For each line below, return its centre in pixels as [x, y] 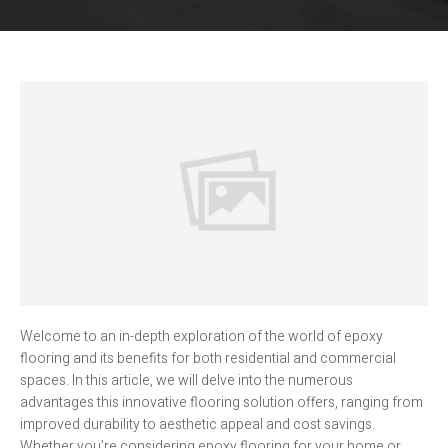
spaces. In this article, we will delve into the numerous [186, 381]
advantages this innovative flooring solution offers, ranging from [221, 403]
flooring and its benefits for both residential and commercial [208, 359]
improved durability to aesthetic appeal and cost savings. [197, 425]
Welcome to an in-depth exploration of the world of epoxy [201, 337]
